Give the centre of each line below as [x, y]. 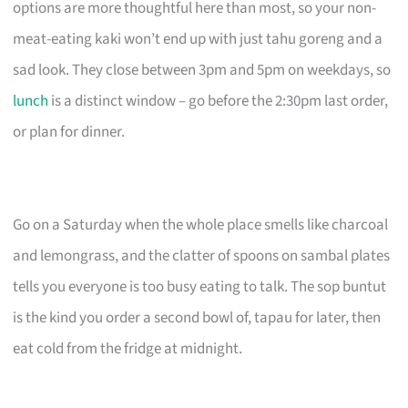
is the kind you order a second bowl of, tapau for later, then [197, 317]
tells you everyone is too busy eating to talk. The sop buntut [200, 286]
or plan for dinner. [69, 132]
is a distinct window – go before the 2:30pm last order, [219, 101]
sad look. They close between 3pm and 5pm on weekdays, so [202, 70]
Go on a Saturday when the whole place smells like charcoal [201, 224]
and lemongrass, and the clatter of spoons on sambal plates [202, 255]
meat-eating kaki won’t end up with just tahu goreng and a [198, 39]
